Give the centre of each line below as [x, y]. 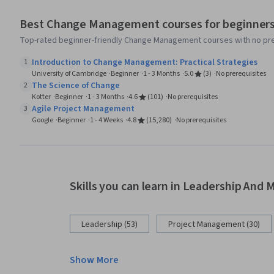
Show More [94, 260]
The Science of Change [76, 86]
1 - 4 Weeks [106, 120]
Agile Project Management [83, 109]
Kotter [41, 97]
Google [43, 120]
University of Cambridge [69, 74]
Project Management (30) [214, 225]
